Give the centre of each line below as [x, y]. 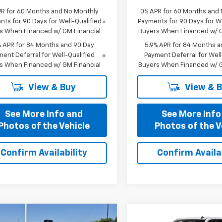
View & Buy [51, 87]
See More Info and [44, 114]
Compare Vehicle [177, 216]
